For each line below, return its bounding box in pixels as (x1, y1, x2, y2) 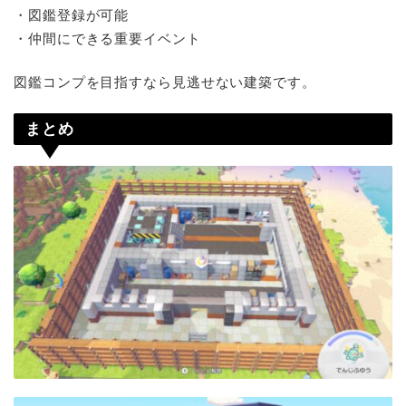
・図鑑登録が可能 (14, 7, 130, 24)
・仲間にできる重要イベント (14, 31, 201, 47)
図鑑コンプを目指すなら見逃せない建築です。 (14, 73, 316, 90)
